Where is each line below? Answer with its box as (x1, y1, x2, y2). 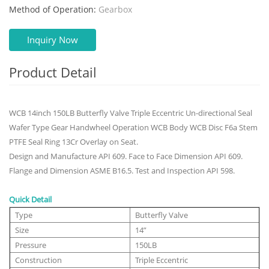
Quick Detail (9, 193, 52, 205)
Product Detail (9, 62, 97, 81)
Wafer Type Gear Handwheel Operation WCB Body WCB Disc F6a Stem (9, 121, 258, 133)
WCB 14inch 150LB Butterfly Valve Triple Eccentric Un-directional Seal (9, 107, 252, 118)
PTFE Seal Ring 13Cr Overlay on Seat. (9, 136, 138, 147)
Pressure (15, 239, 46, 250)
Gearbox (98, 3, 132, 15)
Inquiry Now (27, 33, 78, 46)
